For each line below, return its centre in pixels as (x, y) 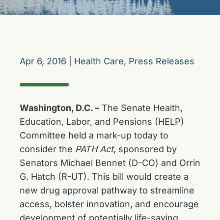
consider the (47, 149)
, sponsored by (145, 149)
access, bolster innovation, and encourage (109, 204)
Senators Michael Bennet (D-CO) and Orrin (110, 163)
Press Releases (162, 61)
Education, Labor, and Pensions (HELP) (102, 122)
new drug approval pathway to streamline (107, 190)
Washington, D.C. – (59, 108)
